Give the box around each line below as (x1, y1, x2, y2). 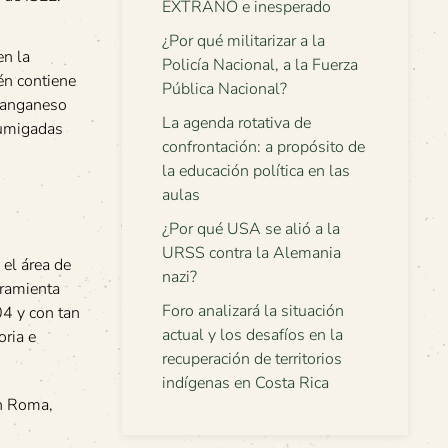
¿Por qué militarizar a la (162, 30, 325, 52)
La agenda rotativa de (162, 112, 311, 134)
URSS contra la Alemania (162, 242, 341, 264)
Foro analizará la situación (162, 300, 344, 322)
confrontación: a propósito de (162, 136, 365, 158)
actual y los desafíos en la (162, 324, 343, 346)
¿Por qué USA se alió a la (162, 218, 340, 240)
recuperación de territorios (162, 348, 342, 370)
